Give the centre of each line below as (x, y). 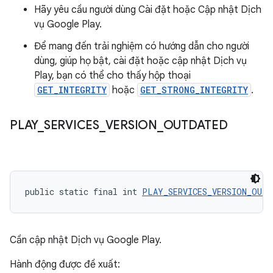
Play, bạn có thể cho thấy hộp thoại (112, 76)
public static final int (83, 192)
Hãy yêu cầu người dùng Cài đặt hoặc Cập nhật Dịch (148, 10)
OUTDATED (195, 125)
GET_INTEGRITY (72, 90)
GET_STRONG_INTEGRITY (194, 90)
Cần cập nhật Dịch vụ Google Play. (86, 240)
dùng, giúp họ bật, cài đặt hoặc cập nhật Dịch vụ (140, 61)
